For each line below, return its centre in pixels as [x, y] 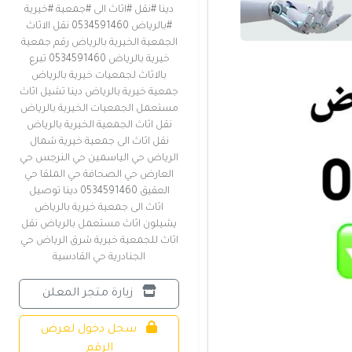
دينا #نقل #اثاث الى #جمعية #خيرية [99, 10]
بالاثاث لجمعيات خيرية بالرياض [99, 76]
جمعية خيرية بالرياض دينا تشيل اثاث [99, 93]
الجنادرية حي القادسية [99, 258]
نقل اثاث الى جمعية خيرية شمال [99, 142]
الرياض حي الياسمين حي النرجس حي [99, 159]
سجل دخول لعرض [90, 330]
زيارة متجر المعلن [89, 294]
